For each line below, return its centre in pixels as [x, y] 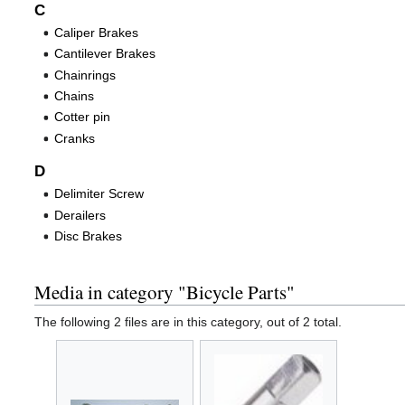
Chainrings [85, 75]
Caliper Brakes [97, 32]
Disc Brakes [89, 235]
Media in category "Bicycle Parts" [165, 292]
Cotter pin [83, 117]
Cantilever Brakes [105, 54]
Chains [75, 95]
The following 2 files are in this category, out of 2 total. [188, 321]
